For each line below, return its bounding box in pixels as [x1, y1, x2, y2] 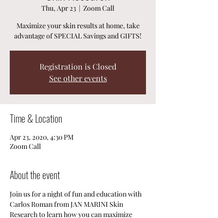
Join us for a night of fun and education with [10, 189, 143, 199]
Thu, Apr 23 [41, 3, 76, 13]
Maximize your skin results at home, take [16, 21, 140, 30]
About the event [10, 167, 60, 182]
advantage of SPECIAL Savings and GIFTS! [14, 31, 142, 40]
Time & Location [10, 111, 62, 126]
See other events [49, 73, 107, 83]
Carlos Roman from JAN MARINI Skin [10, 200, 125, 209]
